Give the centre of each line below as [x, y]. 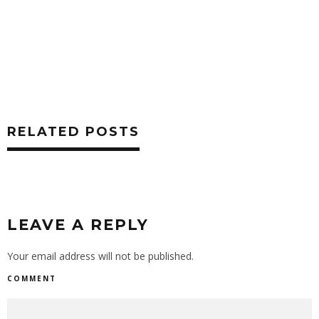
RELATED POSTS [73, 132]
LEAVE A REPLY [78, 225]
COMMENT [32, 278]
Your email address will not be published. [100, 256]
